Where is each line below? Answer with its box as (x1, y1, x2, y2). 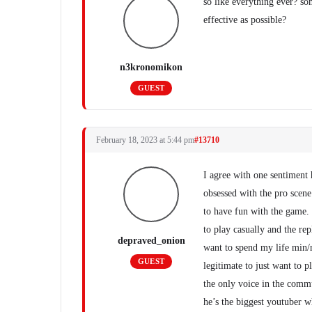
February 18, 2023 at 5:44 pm (96, 135, 194, 145)
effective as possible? (203, 15, 286, 25)
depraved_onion (117, 235, 185, 246)
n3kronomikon (120, 62, 182, 72)
